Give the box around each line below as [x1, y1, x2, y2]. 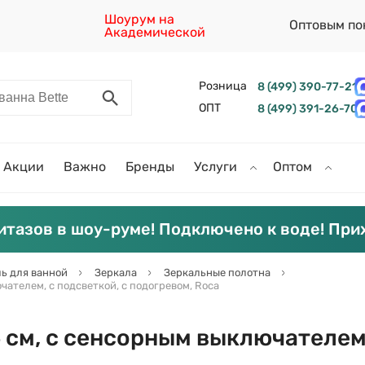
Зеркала [95, 266, 137, 279]
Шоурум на [104, 11, 175, 27]
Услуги [194, 159, 240, 174]
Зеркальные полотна [164, 266, 270, 279]
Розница [198, 79, 247, 93]
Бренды [125, 159, 174, 174]
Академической [104, 24, 206, 40]
